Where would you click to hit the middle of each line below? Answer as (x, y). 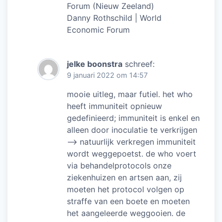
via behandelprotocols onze (119, 165)
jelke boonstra (95, 64)
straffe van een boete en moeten (128, 201)
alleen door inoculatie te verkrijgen (132, 130)
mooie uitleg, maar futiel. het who (130, 94)
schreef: (140, 64)
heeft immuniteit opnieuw (114, 106)
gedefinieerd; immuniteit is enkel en (133, 118)
